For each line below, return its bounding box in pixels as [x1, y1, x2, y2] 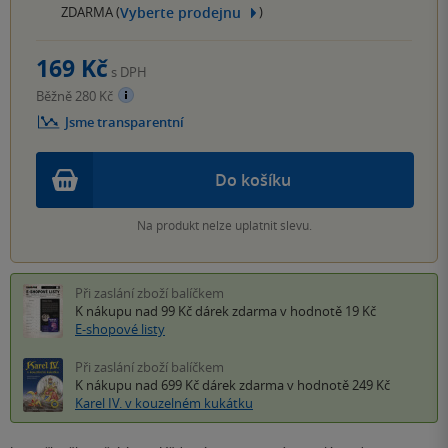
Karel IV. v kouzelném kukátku [75, 393, 253, 412]
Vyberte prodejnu [120, 2, 241, 22]
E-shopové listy [75, 319, 165, 338]
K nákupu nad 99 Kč [75, 301, 195, 320]
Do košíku [215, 168, 291, 191]
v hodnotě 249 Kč [284, 375, 390, 394]
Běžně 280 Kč [36, 86, 116, 105]
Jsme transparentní [65, 112, 184, 131]
